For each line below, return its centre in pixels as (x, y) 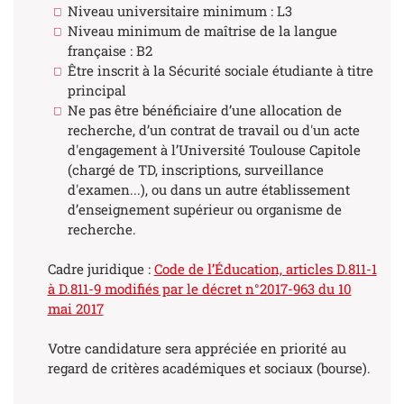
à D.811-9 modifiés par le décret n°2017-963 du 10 (199, 289)
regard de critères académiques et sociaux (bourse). (209, 368)
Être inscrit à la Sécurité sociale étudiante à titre (220, 70)
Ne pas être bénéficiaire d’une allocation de (205, 110)
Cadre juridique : (101, 269)
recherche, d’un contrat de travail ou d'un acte (214, 129)
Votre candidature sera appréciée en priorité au (197, 349)
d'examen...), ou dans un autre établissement (209, 189)
